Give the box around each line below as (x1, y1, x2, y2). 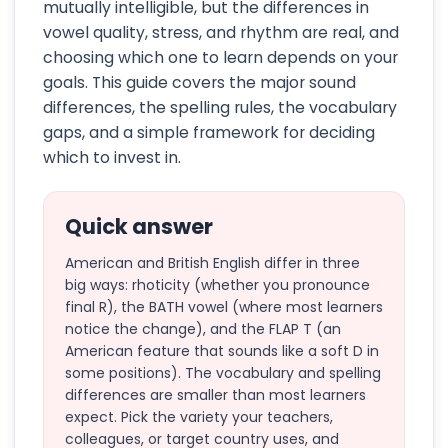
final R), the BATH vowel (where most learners (65, 296, 383, 317)
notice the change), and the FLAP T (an (65, 318, 341, 339)
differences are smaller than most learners (65, 384, 366, 405)
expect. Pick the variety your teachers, (65, 406, 333, 427)
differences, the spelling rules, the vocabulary (43, 96, 397, 119)
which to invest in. (43, 146, 181, 169)
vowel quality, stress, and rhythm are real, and (43, 21, 399, 44)
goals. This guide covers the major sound (43, 71, 356, 94)
